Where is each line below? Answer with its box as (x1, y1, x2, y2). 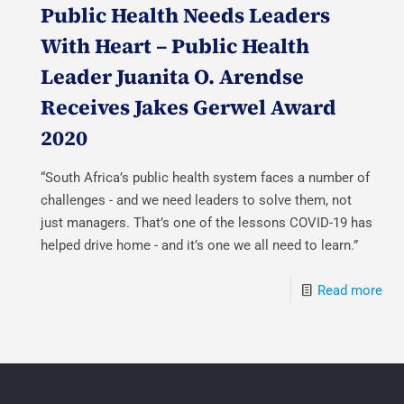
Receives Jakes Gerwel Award (41, 92, 337, 122)
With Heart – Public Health (41, 31, 310, 60)
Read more (317, 281, 382, 298)
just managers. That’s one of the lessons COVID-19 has (41, 214, 373, 231)
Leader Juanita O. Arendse (41, 61, 305, 91)
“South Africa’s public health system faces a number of (41, 169, 371, 186)
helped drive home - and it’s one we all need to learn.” (41, 236, 359, 253)
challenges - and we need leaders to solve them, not (41, 191, 353, 208)
